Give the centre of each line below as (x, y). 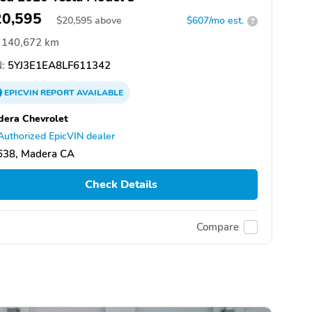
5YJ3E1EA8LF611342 (58, 66)
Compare (218, 227)
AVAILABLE (99, 93)
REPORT (57, 93)
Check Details (121, 185)
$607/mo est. (215, 21)
